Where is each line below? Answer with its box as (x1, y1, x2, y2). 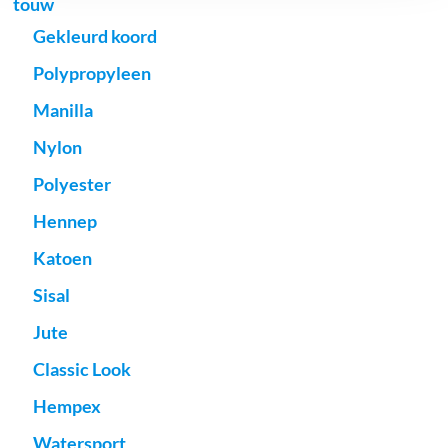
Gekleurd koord (33, 25, 158, 48)
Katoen (33, 247, 93, 270)
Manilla (33, 99, 94, 122)
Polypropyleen (33, 62, 152, 85)
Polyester (33, 173, 112, 196)
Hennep (33, 210, 98, 233)
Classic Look (33, 358, 132, 381)
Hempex (33, 395, 102, 418)
